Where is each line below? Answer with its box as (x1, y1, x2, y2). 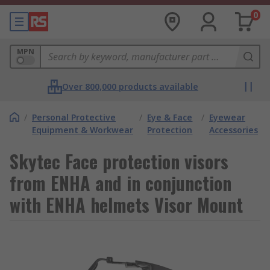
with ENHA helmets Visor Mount (10, 191, 243, 218)
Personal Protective (32, 111, 116, 123)
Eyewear (209, 111, 245, 123)
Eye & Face (147, 111, 193, 123)
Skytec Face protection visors (10, 148, 228, 175)
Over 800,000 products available (62, 81, 198, 92)
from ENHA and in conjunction (10, 169, 231, 196)
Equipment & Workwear (32, 124, 133, 136)
